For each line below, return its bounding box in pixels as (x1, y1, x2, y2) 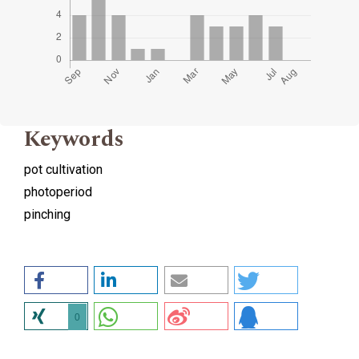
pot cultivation (24, 161, 103, 177)
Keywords (24, 121, 124, 156)
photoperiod (24, 184, 92, 200)
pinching (24, 206, 71, 222)
